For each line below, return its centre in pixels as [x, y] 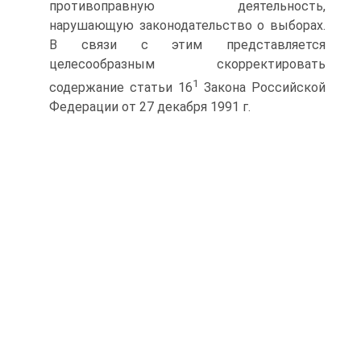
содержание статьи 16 [121, 87]
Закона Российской [262, 87]
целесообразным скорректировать [187, 64]
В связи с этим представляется [187, 44]
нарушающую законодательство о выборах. [187, 25]
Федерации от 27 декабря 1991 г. [150, 106]
